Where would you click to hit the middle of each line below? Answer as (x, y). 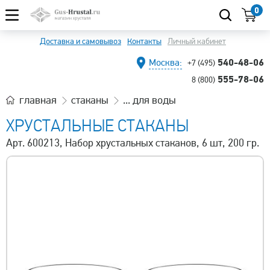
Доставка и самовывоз (80, 41)
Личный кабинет (197, 41)
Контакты (144, 41)
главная (38, 100)
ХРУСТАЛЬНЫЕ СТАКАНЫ (97, 126)
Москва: (165, 63)
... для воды (149, 100)
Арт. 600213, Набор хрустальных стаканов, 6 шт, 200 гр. (133, 143)
